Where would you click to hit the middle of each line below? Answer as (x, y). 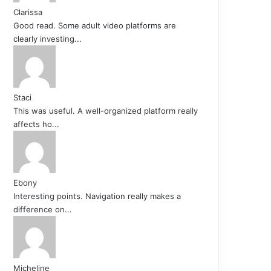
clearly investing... (47, 38)
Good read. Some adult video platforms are (95, 25)
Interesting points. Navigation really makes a (97, 196)
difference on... (43, 209)
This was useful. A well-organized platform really (106, 110)
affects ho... (36, 124)
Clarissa (28, 12)
